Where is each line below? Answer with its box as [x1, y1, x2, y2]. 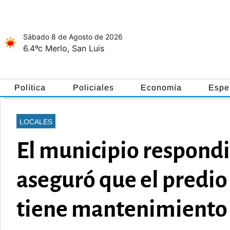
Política [14, 83, 46, 92]
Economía [140, 83, 182, 92]
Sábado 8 [23, 32, 56, 42]
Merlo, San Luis [45, 43, 104, 54]
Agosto [69, 32, 92, 42]
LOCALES [20, 117, 52, 126]
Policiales [72, 83, 114, 92]
